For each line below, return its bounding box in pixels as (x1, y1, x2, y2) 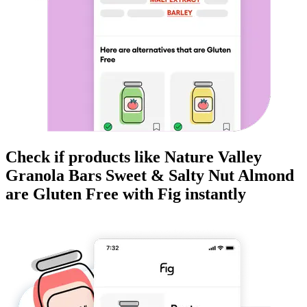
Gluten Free (33, 185, 119, 204)
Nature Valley (164, 148, 262, 167)
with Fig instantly (119, 185, 246, 204)
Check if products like (5, 148, 164, 167)
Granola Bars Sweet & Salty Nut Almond (5, 167, 294, 185)
